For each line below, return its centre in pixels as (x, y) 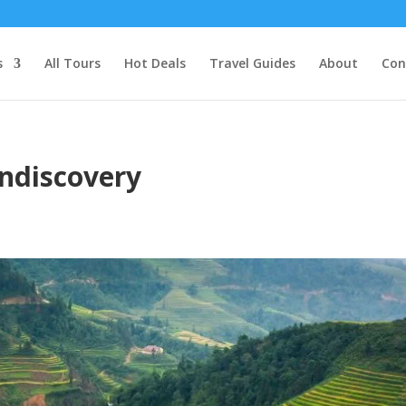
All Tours (72, 63)
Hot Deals (155, 63)
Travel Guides (252, 63)
